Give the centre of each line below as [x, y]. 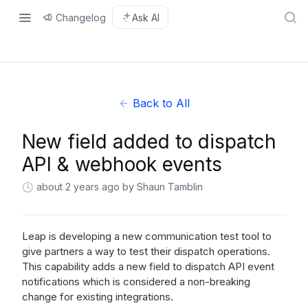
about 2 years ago [78, 187]
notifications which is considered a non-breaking [136, 282]
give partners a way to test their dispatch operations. [146, 251]
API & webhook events [122, 164]
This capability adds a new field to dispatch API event [148, 266]
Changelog [81, 17]
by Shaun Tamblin [163, 187]
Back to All [161, 103]
